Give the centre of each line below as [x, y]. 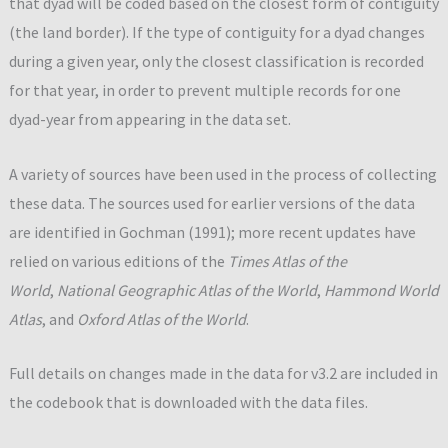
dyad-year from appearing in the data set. [149, 118]
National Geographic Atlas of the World [186, 289]
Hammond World [381, 289]
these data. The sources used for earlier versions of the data [211, 202]
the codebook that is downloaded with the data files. [188, 402]
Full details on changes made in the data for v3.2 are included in [223, 373]
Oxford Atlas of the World [161, 318]
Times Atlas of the [287, 260]
